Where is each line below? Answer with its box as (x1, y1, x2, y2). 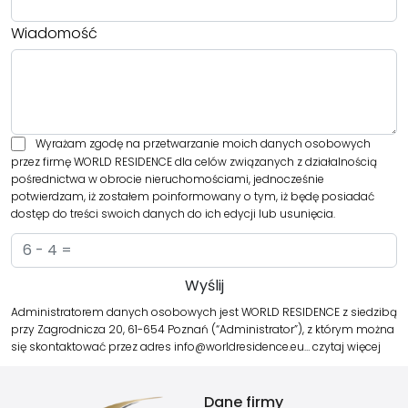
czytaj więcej (312, 339, 381, 355)
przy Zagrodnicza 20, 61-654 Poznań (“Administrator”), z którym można (11, 321, 394, 338)
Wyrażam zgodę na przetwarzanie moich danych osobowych (35, 136, 371, 152)
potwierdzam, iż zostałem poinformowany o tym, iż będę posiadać (11, 189, 374, 205)
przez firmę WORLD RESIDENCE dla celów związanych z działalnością (11, 154, 377, 170)
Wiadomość (11, 23, 97, 45)
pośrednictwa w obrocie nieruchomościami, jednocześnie (11, 171, 324, 188)
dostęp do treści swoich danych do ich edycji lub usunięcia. (11, 206, 335, 222)
